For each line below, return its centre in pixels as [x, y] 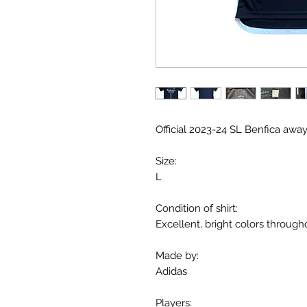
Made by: [177, 256]
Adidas [171, 272]
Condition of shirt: [197, 209]
